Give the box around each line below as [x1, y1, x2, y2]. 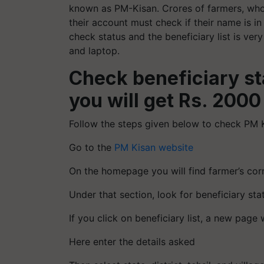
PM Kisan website [114, 141, 196, 153]
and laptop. [69, 44, 120, 57]
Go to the [69, 141, 114, 153]
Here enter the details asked [69, 235, 195, 247]
